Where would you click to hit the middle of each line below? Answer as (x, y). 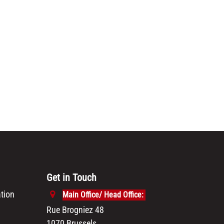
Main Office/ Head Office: (103, 195)
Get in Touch (72, 178)
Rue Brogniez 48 (75, 210)
